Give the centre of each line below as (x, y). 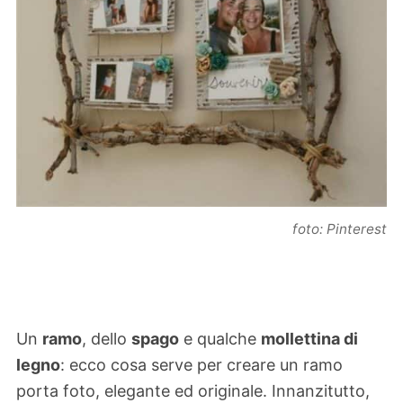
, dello (107, 339)
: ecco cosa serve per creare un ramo (201, 365)
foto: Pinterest (340, 228)
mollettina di (309, 339)
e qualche (220, 339)
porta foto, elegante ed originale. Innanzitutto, (193, 391)
